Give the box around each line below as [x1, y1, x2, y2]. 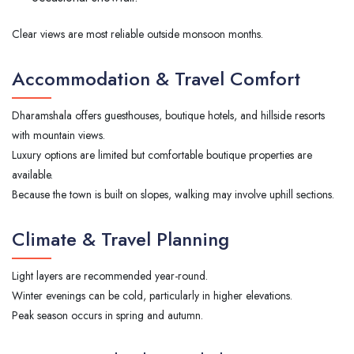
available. [12, 166, 53, 183]
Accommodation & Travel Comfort [12, 64, 300, 92]
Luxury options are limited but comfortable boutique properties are [12, 146, 312, 163]
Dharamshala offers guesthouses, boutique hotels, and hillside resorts [12, 107, 325, 123]
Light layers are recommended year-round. [12, 267, 208, 284]
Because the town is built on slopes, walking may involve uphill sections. [12, 186, 334, 202]
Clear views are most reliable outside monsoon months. [12, 25, 263, 42]
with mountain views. [12, 126, 105, 143]
